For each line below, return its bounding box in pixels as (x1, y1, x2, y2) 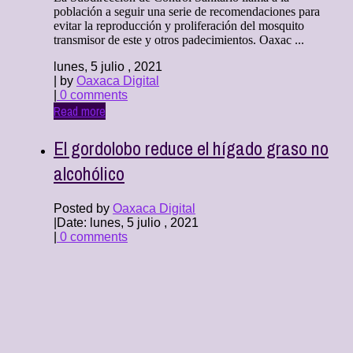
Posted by (54, 201, 113, 215)
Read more (54, 102, 106, 120)
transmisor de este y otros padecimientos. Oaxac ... (54, 32, 304, 46)
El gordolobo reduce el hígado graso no (54, 135, 329, 161)
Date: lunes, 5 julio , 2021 (57, 215, 199, 229)
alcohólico (54, 160, 124, 186)
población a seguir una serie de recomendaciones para (54, 4, 320, 18)
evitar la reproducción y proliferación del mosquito (54, 18, 304, 32)
